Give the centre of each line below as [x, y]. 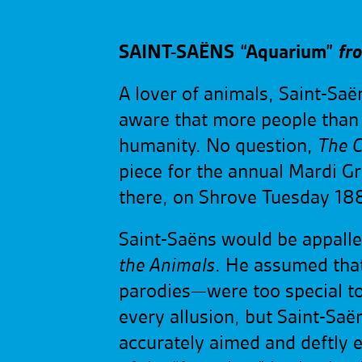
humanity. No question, [218, 146]
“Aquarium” [289, 53]
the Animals [167, 266]
